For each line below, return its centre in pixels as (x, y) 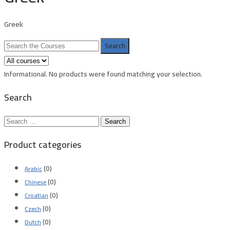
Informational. (26, 74)
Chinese (35, 182)
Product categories (43, 145)
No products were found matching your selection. (126, 74)
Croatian (36, 196)
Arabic (33, 169)
